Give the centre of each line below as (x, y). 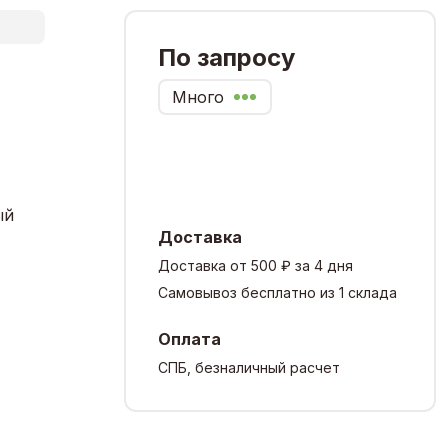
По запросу (226, 57)
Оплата (189, 338)
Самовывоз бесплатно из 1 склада (277, 292)
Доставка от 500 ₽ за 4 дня (255, 265)
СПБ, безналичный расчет (249, 367)
